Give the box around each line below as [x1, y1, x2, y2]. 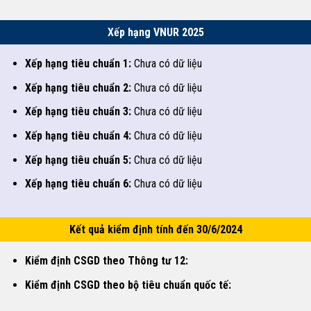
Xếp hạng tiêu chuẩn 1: [24, 57, 131, 71]
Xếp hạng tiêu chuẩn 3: [24, 105, 131, 119]
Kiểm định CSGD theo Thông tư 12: [24, 254, 188, 268]
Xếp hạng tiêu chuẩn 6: [24, 177, 131, 191]
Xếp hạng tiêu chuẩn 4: [24, 129, 131, 143]
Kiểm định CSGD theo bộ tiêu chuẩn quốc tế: [24, 278, 231, 292]
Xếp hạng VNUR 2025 [107, 26, 204, 40]
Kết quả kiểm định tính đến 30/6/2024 [69, 223, 242, 237]
